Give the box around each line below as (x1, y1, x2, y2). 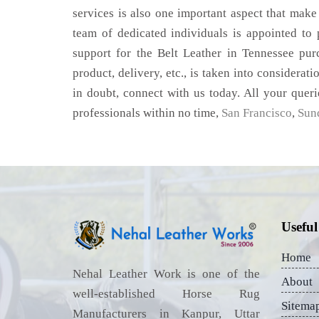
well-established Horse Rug (73, 287, 260, 301)
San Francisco (221, 105, 292, 120)
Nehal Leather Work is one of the (73, 267, 260, 281)
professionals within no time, (73, 105, 221, 120)
